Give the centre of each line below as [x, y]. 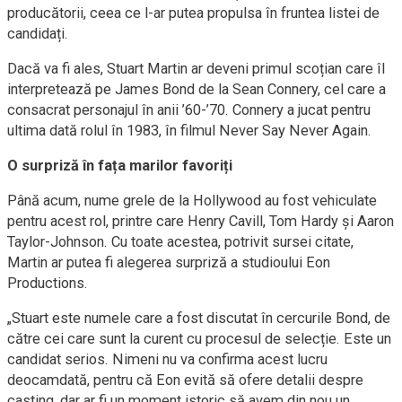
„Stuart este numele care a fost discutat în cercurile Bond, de [199, 318]
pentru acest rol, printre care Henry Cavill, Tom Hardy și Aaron [201, 221]
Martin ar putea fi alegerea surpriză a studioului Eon [169, 262]
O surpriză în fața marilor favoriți [120, 166]
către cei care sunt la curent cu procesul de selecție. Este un [199, 339]
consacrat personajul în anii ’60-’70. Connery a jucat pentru [189, 110]
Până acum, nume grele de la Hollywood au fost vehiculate [192, 201]
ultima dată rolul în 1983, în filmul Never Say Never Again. [189, 131]
